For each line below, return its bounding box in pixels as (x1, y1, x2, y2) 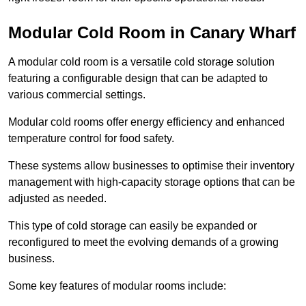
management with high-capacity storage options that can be (8, 176, 295, 189)
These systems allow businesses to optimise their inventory (8, 160, 294, 172)
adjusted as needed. (8, 193, 107, 205)
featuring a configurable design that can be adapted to (8, 72, 268, 85)
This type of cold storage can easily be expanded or (8, 220, 257, 232)
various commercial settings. (8, 89, 145, 101)
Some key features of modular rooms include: (8, 280, 226, 292)
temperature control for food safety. (8, 133, 174, 145)
